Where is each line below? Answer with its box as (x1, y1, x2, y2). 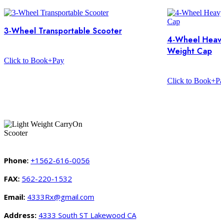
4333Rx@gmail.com (27, 192, 94, 202)
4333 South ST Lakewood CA (38, 210, 136, 220)
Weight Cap (167, 45, 212, 57)
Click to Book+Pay (4, 56, 64, 65)
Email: (4, 192, 27, 202)
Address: (4, 210, 37, 220)
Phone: (4, 155, 31, 165)
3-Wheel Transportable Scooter (4, 25, 122, 37)
